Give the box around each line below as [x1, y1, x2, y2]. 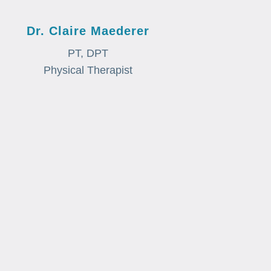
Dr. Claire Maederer [26, 24, 149, 38]
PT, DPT [67, 47, 108, 59]
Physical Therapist [43, 64, 132, 76]
